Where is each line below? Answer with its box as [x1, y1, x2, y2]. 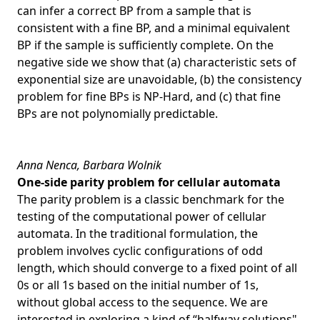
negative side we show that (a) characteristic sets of [17, 54, 296, 70]
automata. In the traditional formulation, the [17, 225, 258, 241]
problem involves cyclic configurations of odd [17, 242, 263, 259]
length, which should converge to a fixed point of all [17, 259, 297, 276]
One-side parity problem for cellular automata [17, 174, 281, 190]
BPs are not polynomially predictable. [17, 105, 218, 121]
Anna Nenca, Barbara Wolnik [17, 156, 161, 173]
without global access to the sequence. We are [17, 294, 268, 310]
